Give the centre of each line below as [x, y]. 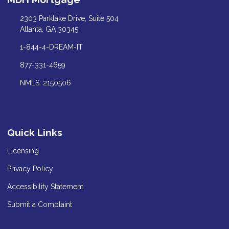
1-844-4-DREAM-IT [51, 47]
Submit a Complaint [40, 205]
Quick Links [35, 132]
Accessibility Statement [45, 187]
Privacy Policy [30, 169]
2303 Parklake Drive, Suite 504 [69, 18]
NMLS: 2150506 [45, 83]
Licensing [23, 151]
